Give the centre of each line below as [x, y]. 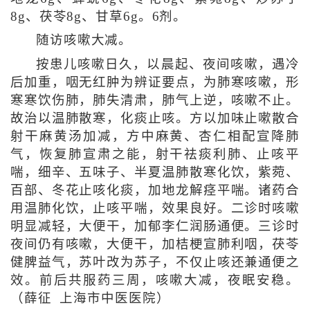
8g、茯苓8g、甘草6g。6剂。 [99, 16]
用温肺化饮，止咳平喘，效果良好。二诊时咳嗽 [155, 209]
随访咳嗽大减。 [84, 40]
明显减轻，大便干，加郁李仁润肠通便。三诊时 [155, 227]
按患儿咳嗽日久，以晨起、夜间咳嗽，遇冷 [168, 65]
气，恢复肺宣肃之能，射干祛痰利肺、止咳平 [155, 155]
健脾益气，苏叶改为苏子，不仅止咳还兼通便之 [155, 263]
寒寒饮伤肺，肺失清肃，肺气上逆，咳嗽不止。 [155, 101]
